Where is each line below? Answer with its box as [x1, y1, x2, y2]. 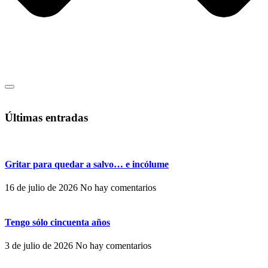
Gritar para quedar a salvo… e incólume [5, 159, 169, 169]
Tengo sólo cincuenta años [5, 217, 110, 227]
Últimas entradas [5, 111, 88, 124]
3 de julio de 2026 [5, 240, 75, 251]
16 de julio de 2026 [5, 182, 80, 193]
